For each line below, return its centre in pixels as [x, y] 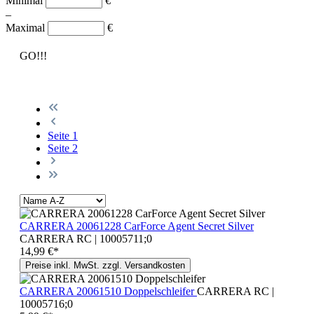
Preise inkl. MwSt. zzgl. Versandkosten [105, 265]
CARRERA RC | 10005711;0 [86, 238]
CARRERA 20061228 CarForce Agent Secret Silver [137, 226]
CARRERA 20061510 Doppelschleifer [108, 291]
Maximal [27, 27]
